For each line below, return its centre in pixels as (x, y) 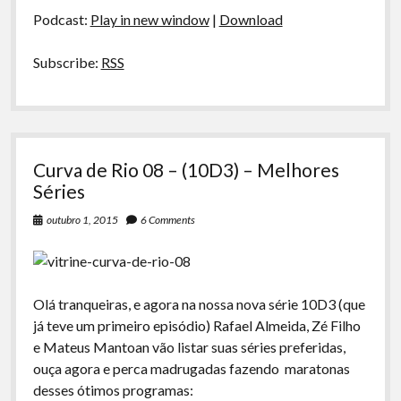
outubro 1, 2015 (82, 220)
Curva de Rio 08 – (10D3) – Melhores (186, 170)
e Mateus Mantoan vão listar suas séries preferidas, (189, 347)
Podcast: (61, 19)
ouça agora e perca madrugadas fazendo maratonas (191, 368)
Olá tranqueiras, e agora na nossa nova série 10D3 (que (199, 304)
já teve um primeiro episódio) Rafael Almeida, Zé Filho (196, 325)
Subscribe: (67, 62)
